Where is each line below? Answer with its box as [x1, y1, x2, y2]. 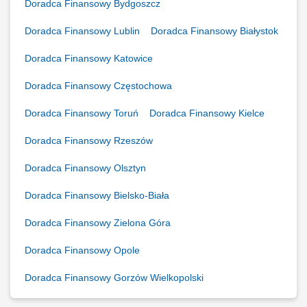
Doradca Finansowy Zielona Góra [25, 217, 171, 228]
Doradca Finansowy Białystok [151, 25, 278, 36]
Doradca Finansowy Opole [25, 245, 140, 256]
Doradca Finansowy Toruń [25, 108, 138, 119]
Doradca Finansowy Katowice [25, 53, 153, 64]
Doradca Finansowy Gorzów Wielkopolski [25, 272, 204, 283]
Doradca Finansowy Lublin [25, 25, 140, 36]
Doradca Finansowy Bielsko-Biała [25, 190, 169, 201]
